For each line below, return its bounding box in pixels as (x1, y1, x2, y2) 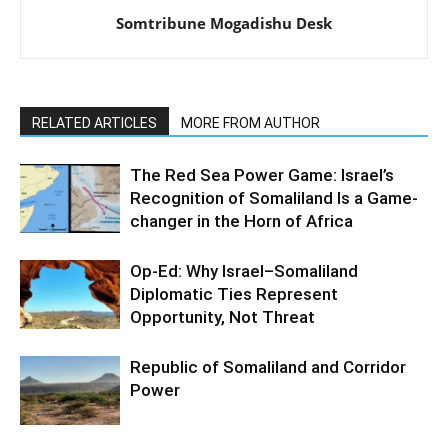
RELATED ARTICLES (32, 115, 157, 132)
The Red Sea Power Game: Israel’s (130, 165, 394, 186)
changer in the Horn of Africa (130, 211, 353, 232)
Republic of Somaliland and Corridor (130, 357, 406, 378)
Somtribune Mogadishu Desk (116, 13, 332, 34)
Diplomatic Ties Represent (130, 284, 338, 305)
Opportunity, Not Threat (130, 307, 315, 328)
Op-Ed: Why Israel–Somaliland (130, 261, 358, 282)
